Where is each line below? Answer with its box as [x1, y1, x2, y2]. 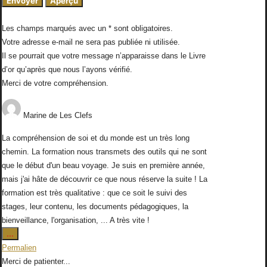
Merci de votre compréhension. [2, 79, 108, 88]
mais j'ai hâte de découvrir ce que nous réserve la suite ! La [2, 175, 207, 184]
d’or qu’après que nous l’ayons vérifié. [2, 65, 132, 74]
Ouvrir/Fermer [13, 228, 67, 238]
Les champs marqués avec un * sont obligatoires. [2, 24, 173, 33]
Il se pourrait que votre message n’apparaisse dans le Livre [2, 51, 206, 61]
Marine [23, 111, 49, 120]
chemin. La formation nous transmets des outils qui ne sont [2, 147, 207, 157]
